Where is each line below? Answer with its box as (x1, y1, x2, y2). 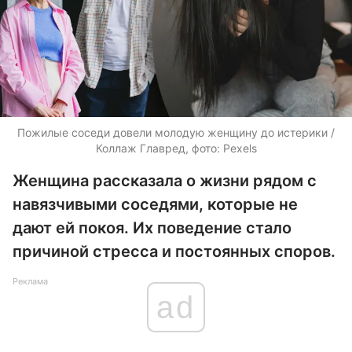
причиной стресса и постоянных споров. (13, 242, 335, 261)
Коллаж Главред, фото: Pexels (95, 141, 257, 155)
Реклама (13, 276, 48, 287)
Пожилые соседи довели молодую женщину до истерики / (17, 126, 335, 139)
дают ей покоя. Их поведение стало (13, 218, 291, 237)
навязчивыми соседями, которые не (13, 195, 298, 214)
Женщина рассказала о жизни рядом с (13, 171, 317, 190)
